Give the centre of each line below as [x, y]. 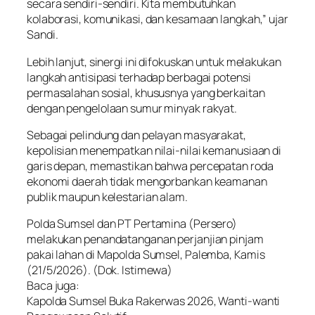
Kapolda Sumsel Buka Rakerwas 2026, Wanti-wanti [154, 301]
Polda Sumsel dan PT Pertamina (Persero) [132, 224]
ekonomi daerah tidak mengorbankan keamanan [147, 181]
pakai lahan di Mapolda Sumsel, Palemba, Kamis [146, 255]
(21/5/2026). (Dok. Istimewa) [100, 270]
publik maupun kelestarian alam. [107, 197]
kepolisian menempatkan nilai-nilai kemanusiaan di [154, 150]
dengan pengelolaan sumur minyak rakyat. [132, 108]
